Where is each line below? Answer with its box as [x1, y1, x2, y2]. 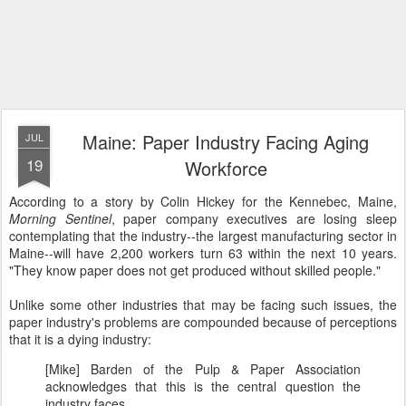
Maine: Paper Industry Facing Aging [82, 129, 369, 155]
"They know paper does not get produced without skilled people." [9, 261, 381, 279]
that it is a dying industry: [9, 330, 151, 348]
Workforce [184, 155, 267, 181]
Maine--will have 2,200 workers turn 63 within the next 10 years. [9, 244, 397, 262]
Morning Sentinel [9, 209, 111, 227]
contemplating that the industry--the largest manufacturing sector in [9, 227, 397, 245]
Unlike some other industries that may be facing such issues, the [9, 295, 397, 314]
